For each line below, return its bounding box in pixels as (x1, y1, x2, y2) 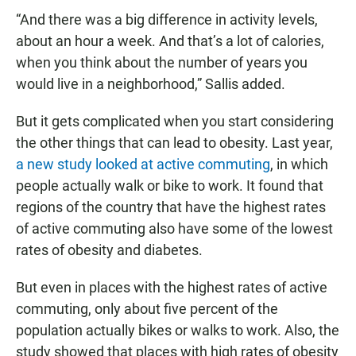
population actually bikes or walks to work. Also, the (16, 322, 339, 339)
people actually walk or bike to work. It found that (16, 177, 323, 195)
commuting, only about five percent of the (16, 300, 278, 318)
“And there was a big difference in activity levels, (16, 11, 318, 29)
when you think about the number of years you (16, 54, 308, 72)
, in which (270, 156, 328, 173)
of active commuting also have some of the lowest (16, 220, 333, 238)
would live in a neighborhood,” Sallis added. (16, 75, 285, 93)
